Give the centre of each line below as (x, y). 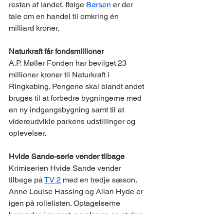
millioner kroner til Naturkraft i (60, 75)
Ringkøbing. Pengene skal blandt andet (77, 86)
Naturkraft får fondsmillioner (56, 51)
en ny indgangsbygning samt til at (67, 110)
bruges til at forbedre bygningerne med (76, 98)
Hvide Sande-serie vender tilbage (67, 156)
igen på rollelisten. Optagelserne (65, 203)
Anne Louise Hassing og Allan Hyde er (77, 191)
